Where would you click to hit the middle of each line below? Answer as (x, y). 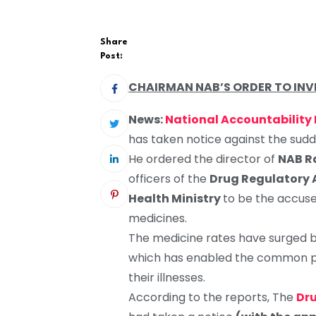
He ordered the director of (203, 159)
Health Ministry (176, 199)
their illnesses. (167, 278)
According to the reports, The (212, 298)
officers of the (169, 179)
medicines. (158, 219)
